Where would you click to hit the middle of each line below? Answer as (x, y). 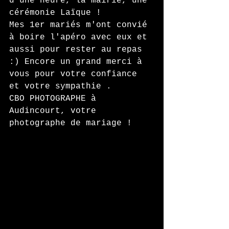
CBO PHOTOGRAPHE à (55, 99)
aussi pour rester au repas (78, 50)
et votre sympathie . (60, 86)
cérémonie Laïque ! (58, 13)
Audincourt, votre (55, 111)
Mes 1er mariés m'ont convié (81, 25)
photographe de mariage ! (71, 123)
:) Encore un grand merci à (78, 62)
